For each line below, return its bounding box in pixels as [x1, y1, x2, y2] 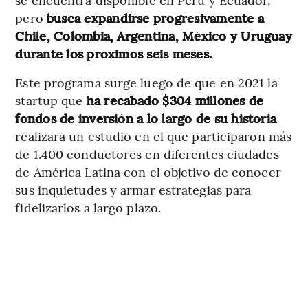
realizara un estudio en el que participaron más [15, 126, 292, 144]
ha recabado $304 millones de [86, 91, 264, 109]
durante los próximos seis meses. [15, 44, 212, 62]
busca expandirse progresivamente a [46, 8, 265, 26]
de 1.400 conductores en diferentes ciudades [15, 144, 279, 162]
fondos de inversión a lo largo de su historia [15, 109, 277, 126]
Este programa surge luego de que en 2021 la [15, 73, 278, 91]
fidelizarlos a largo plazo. [15, 198, 162, 216]
